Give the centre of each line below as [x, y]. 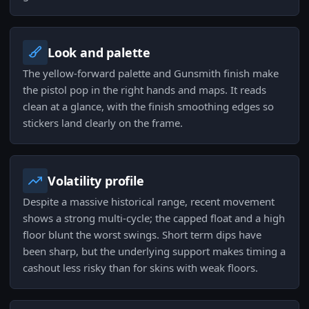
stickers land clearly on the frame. [103, 123]
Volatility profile [96, 181]
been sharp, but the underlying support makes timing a [154, 251]
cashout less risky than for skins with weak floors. [140, 268]
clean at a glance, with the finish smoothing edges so [148, 106]
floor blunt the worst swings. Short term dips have [142, 235]
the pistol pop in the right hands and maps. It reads [144, 90]
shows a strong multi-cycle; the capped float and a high [154, 218]
